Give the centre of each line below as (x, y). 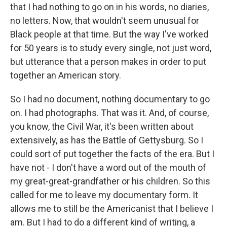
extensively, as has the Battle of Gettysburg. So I (107, 140)
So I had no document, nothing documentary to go (110, 99)
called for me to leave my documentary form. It (104, 195)
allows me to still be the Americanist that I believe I (112, 209)
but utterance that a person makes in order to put (108, 62)
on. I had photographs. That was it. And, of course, (109, 113)
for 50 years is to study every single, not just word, (111, 48)
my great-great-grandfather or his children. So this (110, 181)
